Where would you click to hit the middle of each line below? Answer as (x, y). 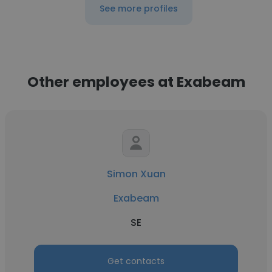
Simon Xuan (136, 174)
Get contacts (136, 261)
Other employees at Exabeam (136, 82)
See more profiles (138, 8)
